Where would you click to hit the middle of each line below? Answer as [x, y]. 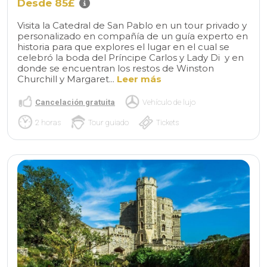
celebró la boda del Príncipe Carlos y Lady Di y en [131, 57]
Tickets [167, 122]
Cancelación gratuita [75, 102]
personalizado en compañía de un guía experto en [133, 36]
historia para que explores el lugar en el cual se [123, 46]
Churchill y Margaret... [67, 79]
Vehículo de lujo [169, 102]
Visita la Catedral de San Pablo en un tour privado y [132, 25]
